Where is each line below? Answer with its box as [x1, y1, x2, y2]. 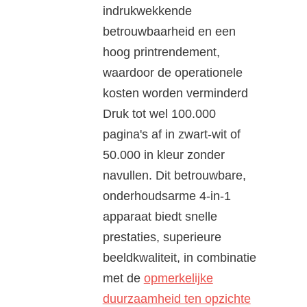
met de [102, 271, 144, 285]
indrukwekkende [102, 3, 192, 18]
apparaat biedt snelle [102, 209, 217, 223]
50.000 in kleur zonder [102, 147, 225, 162]
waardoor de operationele [102, 65, 243, 79]
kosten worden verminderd [102, 86, 248, 100]
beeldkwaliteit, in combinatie [102, 250, 256, 265]
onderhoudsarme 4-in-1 [102, 188, 231, 203]
